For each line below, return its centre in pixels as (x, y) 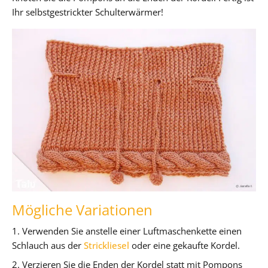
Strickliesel (106, 245)
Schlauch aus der (48, 245)
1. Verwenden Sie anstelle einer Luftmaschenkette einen (127, 231)
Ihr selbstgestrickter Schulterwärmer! (88, 12)
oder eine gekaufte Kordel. (185, 245)
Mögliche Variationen (82, 209)
